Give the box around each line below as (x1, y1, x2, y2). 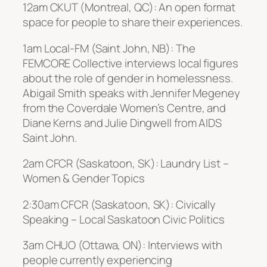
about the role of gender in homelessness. (23, 70, 233, 86)
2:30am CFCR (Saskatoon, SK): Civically (23, 196, 216, 212)
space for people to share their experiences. (23, 14, 243, 30)
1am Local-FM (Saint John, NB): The (23, 40, 195, 56)
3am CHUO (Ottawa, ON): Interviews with (23, 237, 223, 253)
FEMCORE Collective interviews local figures (23, 55, 238, 71)
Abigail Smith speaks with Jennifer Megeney (23, 85, 240, 101)
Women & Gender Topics (23, 170, 145, 187)
